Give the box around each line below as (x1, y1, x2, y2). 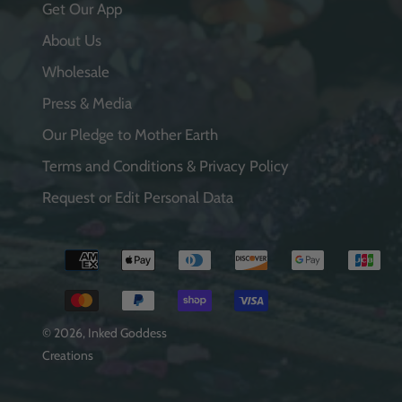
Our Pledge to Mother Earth (42, 126, 218, 144)
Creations (42, 347, 93, 364)
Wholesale (42, 63, 109, 82)
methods (41, 264, 99, 283)
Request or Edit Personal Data (42, 188, 233, 207)
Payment (41, 241, 101, 260)
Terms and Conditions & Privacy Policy (42, 157, 289, 176)
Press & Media (42, 94, 132, 113)
